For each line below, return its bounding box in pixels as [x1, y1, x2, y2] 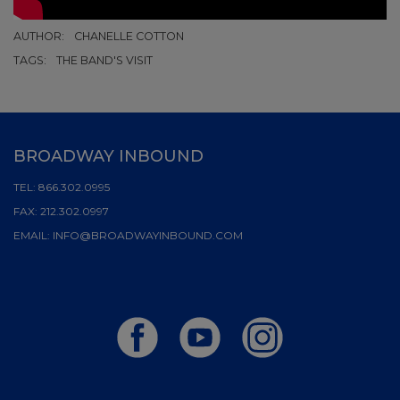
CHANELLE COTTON [74, 29, 184, 43]
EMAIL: [13, 228, 53, 242]
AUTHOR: [13, 29, 67, 43]
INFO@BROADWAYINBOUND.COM [53, 228, 243, 242]
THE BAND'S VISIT [56, 53, 153, 67]
